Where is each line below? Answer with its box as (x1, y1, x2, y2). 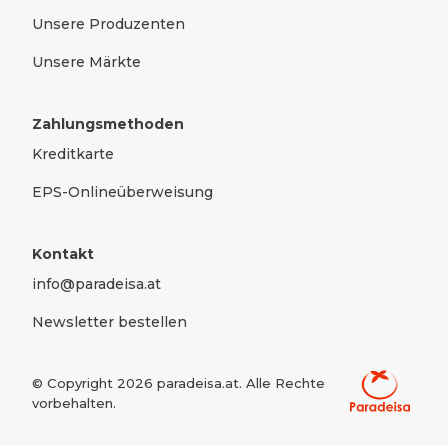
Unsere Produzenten (32, 15, 185, 33)
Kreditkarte (32, 145, 114, 163)
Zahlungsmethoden (32, 115, 184, 133)
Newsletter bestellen (32, 313, 187, 331)
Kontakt (32, 245, 94, 263)
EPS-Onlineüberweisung (32, 183, 213, 201)
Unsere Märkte (32, 53, 141, 71)
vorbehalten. (32, 395, 116, 411)
